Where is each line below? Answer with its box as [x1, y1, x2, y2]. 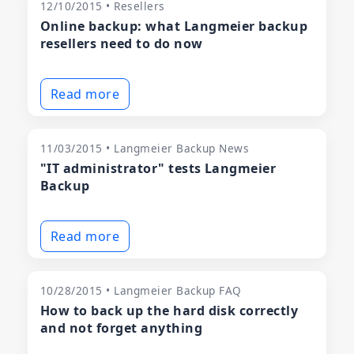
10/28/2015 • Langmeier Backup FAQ [40, 283, 242, 299]
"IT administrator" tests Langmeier [40, 160, 277, 178]
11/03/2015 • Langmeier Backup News [40, 141, 250, 156]
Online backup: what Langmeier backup [40, 17, 308, 36]
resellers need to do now [40, 35, 203, 53]
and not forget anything [40, 319, 203, 337]
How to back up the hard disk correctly [40, 302, 299, 320]
